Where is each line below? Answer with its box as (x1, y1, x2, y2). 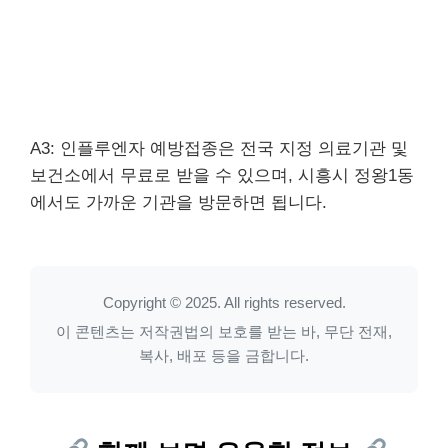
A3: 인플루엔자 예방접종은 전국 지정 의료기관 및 (30, 138, 408, 158)
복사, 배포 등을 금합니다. (139, 346, 309, 364)
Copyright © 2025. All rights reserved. (102, 293, 346, 311)
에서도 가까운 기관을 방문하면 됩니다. (30, 192, 327, 212)
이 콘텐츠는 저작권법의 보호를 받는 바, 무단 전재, (56, 322, 392, 340)
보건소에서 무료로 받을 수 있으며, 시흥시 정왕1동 (30, 165, 414, 185)
